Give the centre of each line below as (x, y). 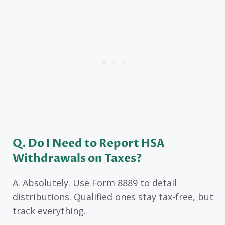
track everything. (49, 211)
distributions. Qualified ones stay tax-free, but (113, 197)
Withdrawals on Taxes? (77, 158)
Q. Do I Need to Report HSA (89, 143)
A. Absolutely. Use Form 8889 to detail (95, 183)
